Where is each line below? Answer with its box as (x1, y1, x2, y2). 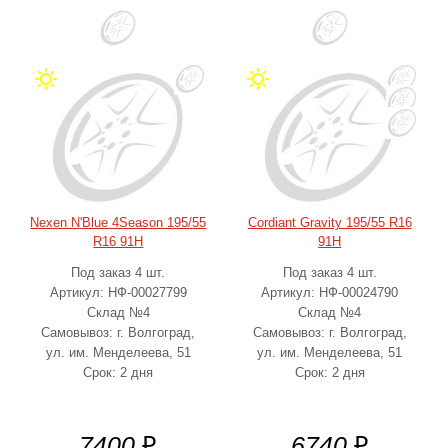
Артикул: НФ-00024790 (261, 285, 399, 300)
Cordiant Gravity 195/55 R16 (247, 215, 412, 230)
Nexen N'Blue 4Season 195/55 (30, 215, 207, 230)
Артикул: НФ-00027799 (49, 285, 187, 300)
